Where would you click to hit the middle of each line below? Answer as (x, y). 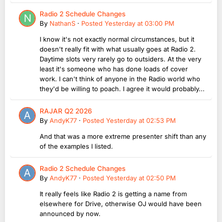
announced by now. (70, 214)
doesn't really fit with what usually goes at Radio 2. (118, 49)
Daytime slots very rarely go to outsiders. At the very (120, 59)
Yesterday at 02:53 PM (141, 121)
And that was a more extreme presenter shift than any (123, 137)
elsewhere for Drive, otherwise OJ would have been (121, 204)
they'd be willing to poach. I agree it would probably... (122, 89)
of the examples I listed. (76, 146)
